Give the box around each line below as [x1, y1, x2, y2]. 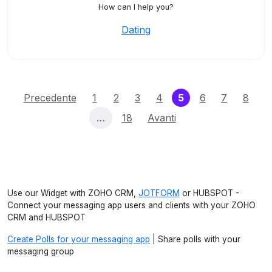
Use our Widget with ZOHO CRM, [7, 188, 138, 198]
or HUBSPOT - [180, 188, 239, 198]
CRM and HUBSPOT [7, 212, 86, 222]
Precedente [23, 92, 76, 104]
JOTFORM [138, 188, 180, 198]
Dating [121, 24, 151, 36]
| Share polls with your [150, 234, 240, 244]
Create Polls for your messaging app [7, 234, 150, 244]
